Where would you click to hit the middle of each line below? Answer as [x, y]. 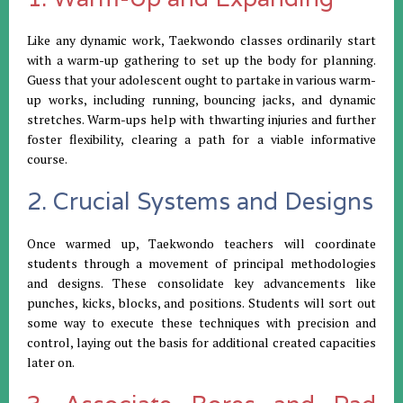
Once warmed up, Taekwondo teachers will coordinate [201, 243]
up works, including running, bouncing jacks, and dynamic [201, 99]
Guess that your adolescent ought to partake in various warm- [201, 79]
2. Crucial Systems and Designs [200, 201]
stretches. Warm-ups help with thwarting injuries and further [201, 119]
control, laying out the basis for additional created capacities [201, 342]
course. [47, 158]
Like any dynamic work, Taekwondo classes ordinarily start [201, 40]
